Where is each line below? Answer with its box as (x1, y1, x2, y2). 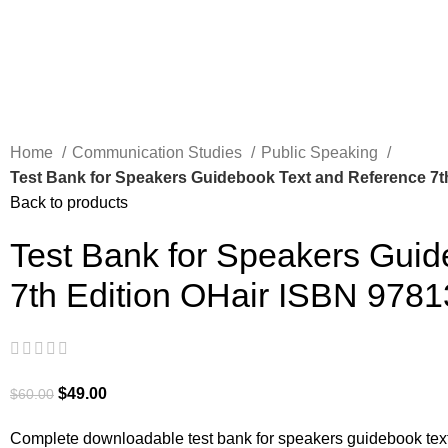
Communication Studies (72, 144, 246, 161)
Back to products (10, 194, 128, 211)
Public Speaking (261, 144, 382, 161)
